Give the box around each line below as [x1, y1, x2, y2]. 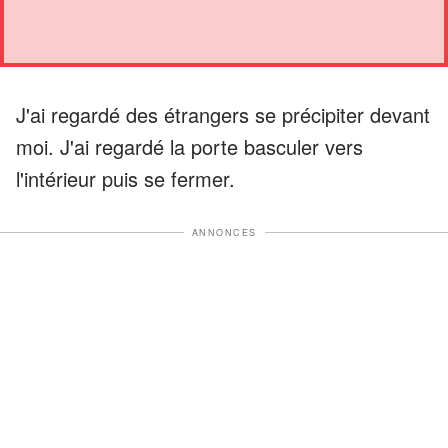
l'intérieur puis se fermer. [16, 163, 235, 193]
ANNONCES [191, 225, 257, 239]
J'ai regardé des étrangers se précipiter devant [16, 99, 430, 129]
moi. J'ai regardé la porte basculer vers [16, 131, 363, 161]
